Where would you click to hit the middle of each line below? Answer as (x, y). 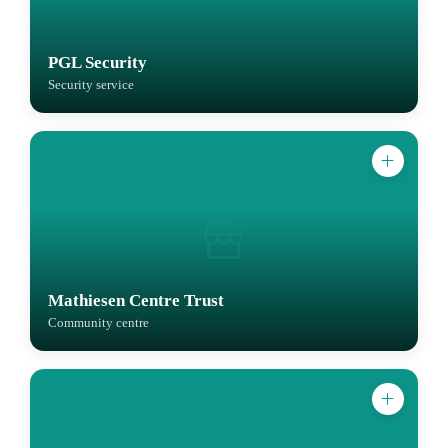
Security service (91, 84)
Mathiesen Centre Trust (136, 300)
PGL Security (98, 62)
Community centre (99, 322)
